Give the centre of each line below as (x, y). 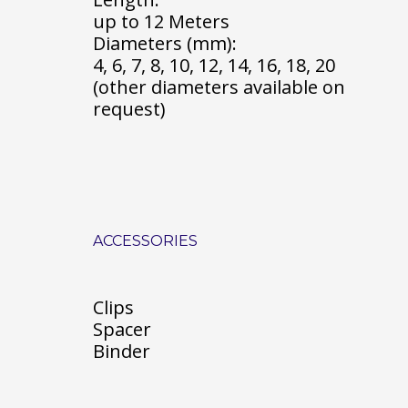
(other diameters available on (219, 87)
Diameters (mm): (165, 43)
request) (129, 109)
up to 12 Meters (161, 21)
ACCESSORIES (145, 241)
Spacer (122, 329)
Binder (122, 351)
